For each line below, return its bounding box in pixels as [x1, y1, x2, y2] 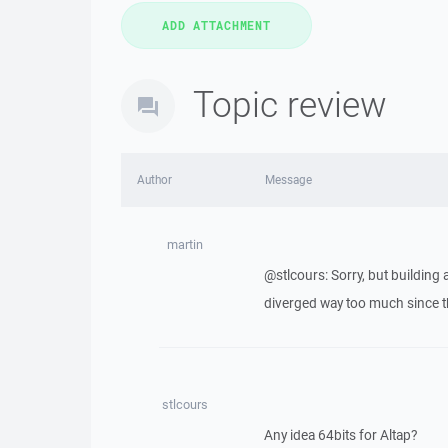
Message [264, 172, 312, 187]
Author [137, 172, 172, 187]
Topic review [193, 80, 387, 127]
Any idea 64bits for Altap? [263, 426, 417, 444]
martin [166, 236, 203, 253]
